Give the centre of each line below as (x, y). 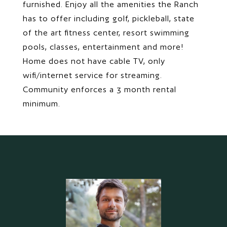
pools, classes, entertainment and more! (103, 47)
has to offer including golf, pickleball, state (109, 18)
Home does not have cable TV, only (94, 61)
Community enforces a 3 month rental (100, 89)
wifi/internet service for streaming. (92, 75)
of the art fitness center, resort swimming (106, 33)
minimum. (42, 104)
